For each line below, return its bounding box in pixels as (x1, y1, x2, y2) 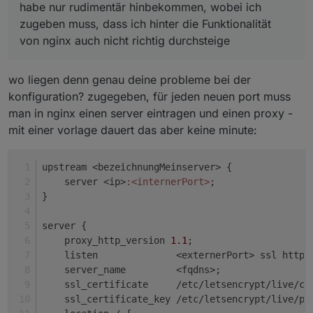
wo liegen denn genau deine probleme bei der (8, 72, 251, 87)
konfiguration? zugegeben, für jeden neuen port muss (8, 89, 291, 103)
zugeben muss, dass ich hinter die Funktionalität (20, 16, 271, 31)
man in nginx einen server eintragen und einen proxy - (8, 105, 293, 120)
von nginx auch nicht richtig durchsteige (20, 33, 230, 48)
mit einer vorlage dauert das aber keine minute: (8, 122, 257, 137)
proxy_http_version (42, 234, 170, 246)
